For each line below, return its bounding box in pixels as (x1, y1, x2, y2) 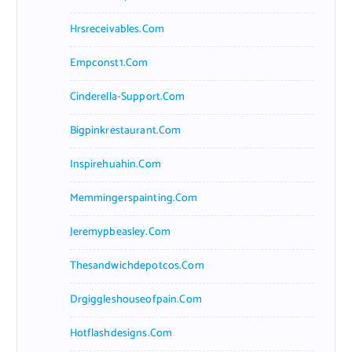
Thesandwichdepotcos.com (69, 256, 204, 275)
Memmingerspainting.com (69, 189, 198, 207)
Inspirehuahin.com (69, 155, 161, 174)
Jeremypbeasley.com (69, 222, 171, 241)
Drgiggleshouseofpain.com (69, 290, 202, 309)
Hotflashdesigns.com (69, 324, 173, 343)
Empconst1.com (69, 53, 148, 72)
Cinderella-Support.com (69, 87, 185, 106)
